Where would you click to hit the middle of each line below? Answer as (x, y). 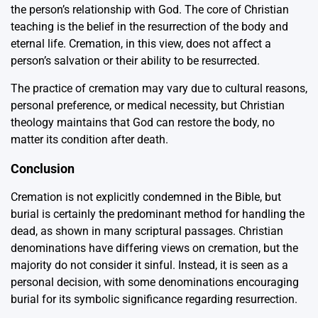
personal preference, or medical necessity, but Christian (148, 105)
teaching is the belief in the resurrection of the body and (149, 26)
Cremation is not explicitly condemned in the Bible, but (146, 197)
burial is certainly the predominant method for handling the (158, 214)
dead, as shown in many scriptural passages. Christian (147, 231)
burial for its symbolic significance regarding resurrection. (154, 299)
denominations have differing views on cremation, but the (154, 248)
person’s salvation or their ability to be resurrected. (135, 60)
